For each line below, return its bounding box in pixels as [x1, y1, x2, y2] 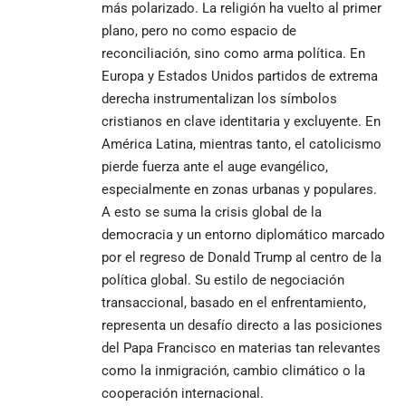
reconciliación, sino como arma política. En [101, 44, 365, 62]
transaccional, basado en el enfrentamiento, [101, 294, 366, 311]
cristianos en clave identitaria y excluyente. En [101, 112, 381, 130]
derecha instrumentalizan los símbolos [101, 90, 337, 107]
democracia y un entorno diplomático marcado [101, 226, 385, 243]
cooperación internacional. [101, 384, 264, 401]
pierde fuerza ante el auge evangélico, [101, 158, 328, 175]
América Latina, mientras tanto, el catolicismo [101, 135, 382, 152]
